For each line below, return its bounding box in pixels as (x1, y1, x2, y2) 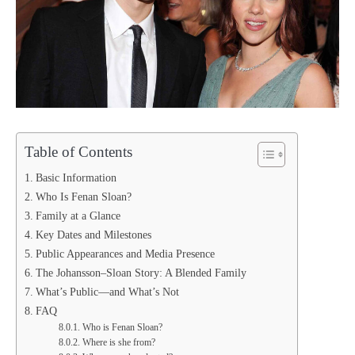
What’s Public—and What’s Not (35, 284, 179, 298)
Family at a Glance (35, 208, 120, 222)
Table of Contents (25, 143, 132, 160)
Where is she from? (82, 337, 155, 348)
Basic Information (35, 170, 116, 184)
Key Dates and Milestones (35, 227, 151, 241)
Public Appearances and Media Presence (35, 246, 215, 260)
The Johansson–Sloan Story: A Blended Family (35, 265, 246, 279)
